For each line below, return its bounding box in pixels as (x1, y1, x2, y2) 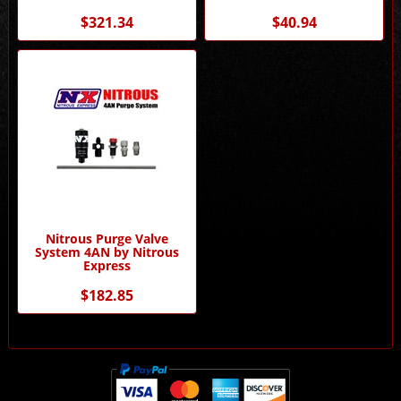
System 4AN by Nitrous (34, 243, 179, 261)
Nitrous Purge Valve (45, 230, 168, 248)
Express (82, 257, 131, 275)
